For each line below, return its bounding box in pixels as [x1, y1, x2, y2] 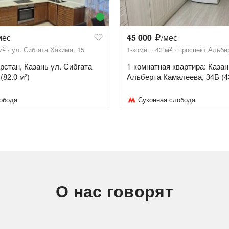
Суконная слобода [138, 94, 195, 104]
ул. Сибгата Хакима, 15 [12, 44, 84, 54]
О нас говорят [56, 178, 173, 202]
